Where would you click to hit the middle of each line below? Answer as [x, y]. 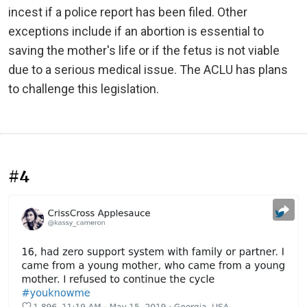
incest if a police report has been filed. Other [128, 12]
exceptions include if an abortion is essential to [136, 32]
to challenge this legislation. [84, 89]
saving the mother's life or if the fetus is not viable [144, 51]
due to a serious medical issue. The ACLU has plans [148, 70]
